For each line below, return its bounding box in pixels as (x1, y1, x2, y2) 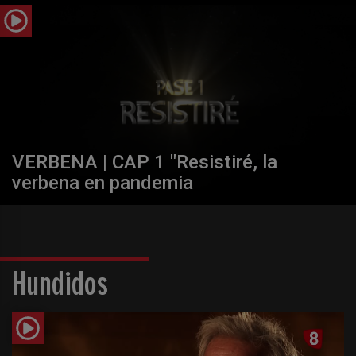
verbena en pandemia (12, 172, 193, 195)
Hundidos (12, 270, 108, 303)
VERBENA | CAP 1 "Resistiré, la (12, 151, 277, 174)
